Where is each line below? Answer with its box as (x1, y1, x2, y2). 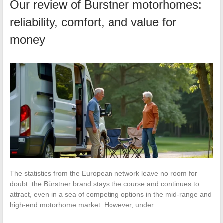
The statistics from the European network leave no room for (9, 169, 197, 178)
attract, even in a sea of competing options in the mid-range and (9, 190, 212, 199)
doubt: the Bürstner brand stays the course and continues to (9, 180, 199, 188)
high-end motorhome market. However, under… (9, 201, 161, 209)
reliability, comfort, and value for (9, 15, 176, 29)
